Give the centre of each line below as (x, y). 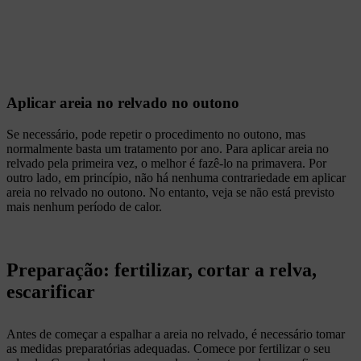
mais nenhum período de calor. (84, 207)
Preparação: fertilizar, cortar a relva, (162, 270)
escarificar (51, 292)
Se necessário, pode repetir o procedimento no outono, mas (156, 135)
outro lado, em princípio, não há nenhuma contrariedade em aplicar (176, 178)
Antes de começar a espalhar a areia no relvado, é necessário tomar (176, 334)
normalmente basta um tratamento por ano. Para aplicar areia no (168, 149)
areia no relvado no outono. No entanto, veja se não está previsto (170, 193)
